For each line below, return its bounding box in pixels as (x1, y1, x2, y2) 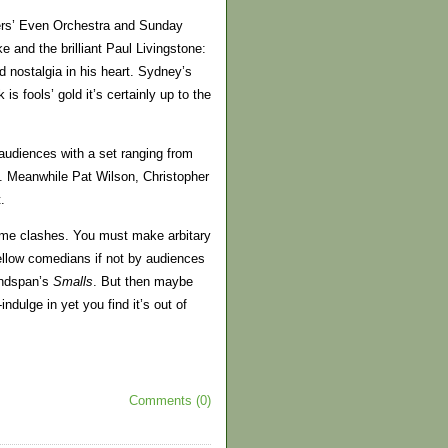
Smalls (53, 274, 93, 290)
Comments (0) (129, 392, 211, 408)
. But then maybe (93, 274, 193, 290)
